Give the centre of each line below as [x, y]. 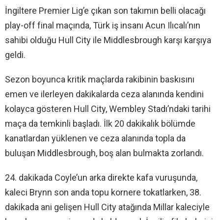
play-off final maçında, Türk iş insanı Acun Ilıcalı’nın [103, 25]
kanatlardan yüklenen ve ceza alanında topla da [95, 138]
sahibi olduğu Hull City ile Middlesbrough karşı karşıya [108, 40]
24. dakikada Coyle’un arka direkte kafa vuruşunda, [101, 177]
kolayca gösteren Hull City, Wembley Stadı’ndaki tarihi [108, 109]
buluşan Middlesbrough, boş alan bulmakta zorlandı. [104, 153]
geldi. [15, 55]
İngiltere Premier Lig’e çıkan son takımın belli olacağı [105, 10]
